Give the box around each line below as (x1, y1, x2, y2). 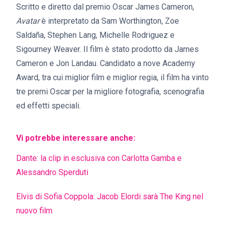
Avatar (16, 16, 39, 26)
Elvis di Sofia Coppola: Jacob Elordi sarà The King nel (16, 192, 203, 202)
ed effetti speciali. (16, 101, 81, 111)
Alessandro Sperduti (16, 167, 88, 178)
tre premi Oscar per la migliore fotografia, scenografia (16, 87, 204, 97)
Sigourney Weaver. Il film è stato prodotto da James (16, 44, 199, 54)
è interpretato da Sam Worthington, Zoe (39, 16, 179, 26)
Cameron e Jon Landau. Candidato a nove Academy (16, 59, 195, 69)
